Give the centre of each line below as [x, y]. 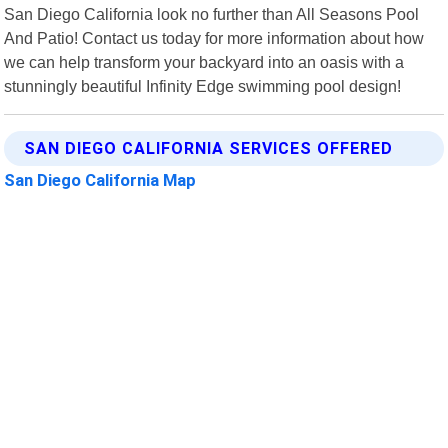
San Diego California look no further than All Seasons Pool [212, 13]
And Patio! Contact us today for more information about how [214, 37]
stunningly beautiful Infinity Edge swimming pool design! [203, 85]
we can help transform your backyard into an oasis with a [204, 61]
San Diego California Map [100, 179]
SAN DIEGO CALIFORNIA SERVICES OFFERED [209, 148]
